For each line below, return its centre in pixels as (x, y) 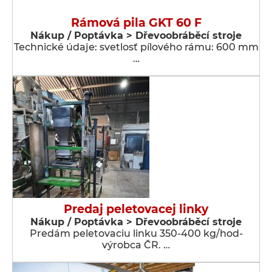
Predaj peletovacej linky (136, 209)
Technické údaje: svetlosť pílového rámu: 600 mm (136, 47)
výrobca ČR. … (136, 245)
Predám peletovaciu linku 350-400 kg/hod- (136, 233)
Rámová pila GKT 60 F (136, 23)
